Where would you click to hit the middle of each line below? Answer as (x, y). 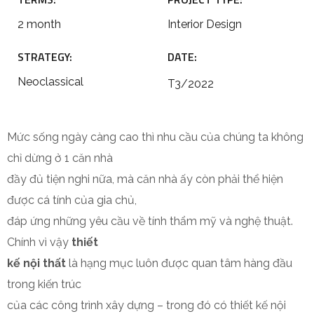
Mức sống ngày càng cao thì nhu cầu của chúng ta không (155, 137)
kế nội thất (36, 263)
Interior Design (205, 24)
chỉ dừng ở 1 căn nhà (60, 158)
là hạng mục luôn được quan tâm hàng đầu (179, 263)
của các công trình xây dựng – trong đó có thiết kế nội (146, 305)
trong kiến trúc (44, 284)
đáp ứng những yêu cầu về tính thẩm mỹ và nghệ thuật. (150, 221)
